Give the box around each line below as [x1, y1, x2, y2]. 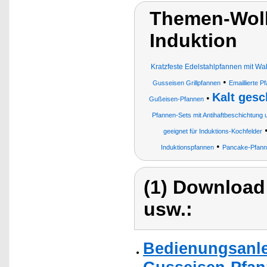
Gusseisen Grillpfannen [152, 79, 221, 86]
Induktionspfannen [160, 143, 214, 151]
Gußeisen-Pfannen [149, 95, 204, 103]
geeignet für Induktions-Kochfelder [163, 127, 262, 135]
